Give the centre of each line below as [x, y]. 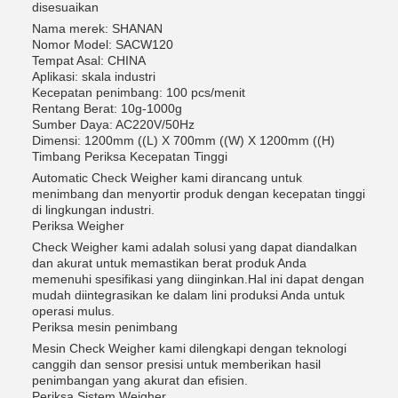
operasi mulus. [73, 311]
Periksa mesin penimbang [105, 327]
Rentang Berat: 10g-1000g [107, 108]
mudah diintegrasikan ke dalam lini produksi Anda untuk [188, 295]
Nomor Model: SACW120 [103, 44]
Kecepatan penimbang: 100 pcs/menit [139, 92]
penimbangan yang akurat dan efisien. [140, 380]
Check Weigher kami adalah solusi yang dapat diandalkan [195, 247]
